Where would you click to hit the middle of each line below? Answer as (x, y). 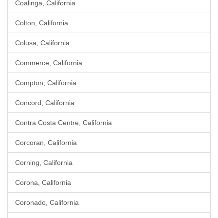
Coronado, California (47, 202)
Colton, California (42, 23)
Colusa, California (42, 43)
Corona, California (43, 182)
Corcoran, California (46, 143)
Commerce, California (49, 63)
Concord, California (45, 103)
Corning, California (44, 163)
